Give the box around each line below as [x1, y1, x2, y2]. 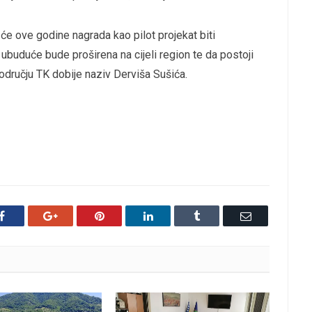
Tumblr [199, 209, 231, 221]
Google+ [57, 209, 96, 221]
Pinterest [103, 209, 141, 221]
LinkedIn [152, 209, 193, 221]
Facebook [4, 209, 47, 221]
